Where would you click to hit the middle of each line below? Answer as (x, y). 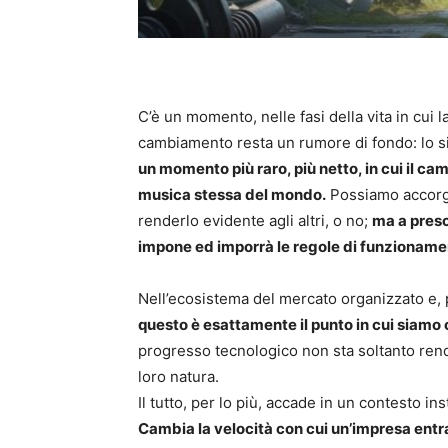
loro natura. (178, 377)
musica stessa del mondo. (232, 195)
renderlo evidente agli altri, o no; (255, 221)
